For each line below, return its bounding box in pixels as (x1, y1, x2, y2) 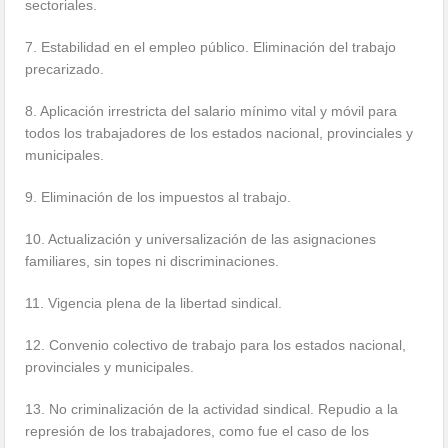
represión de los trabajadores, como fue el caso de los (25, 422, 370, 439)
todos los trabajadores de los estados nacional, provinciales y (25, 124, 414, 141)
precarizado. (25, 60, 105, 77)
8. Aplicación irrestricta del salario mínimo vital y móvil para (25, 102, 398, 119)
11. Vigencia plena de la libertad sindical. (25, 294, 283, 311)
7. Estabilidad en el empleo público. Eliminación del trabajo (25, 38, 397, 55)
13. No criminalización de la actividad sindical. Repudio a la (25, 400, 399, 417)
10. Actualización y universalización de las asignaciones (25, 230, 377, 247)
